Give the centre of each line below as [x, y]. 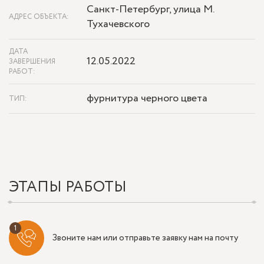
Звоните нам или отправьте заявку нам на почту [145, 238]
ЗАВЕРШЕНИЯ [32, 62]
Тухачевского [118, 24]
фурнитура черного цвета [147, 99]
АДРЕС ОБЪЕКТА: [39, 17]
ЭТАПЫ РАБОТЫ [68, 187]
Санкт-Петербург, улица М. [150, 10]
